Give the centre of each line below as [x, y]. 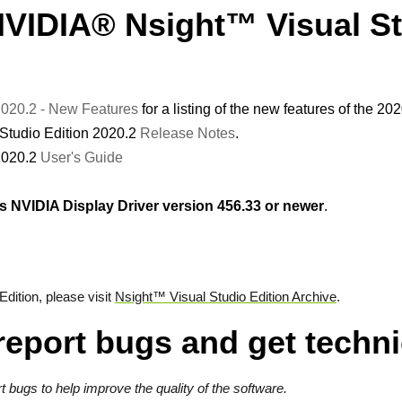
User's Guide [82, 157]
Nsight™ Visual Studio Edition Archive [226, 297]
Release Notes [188, 133]
